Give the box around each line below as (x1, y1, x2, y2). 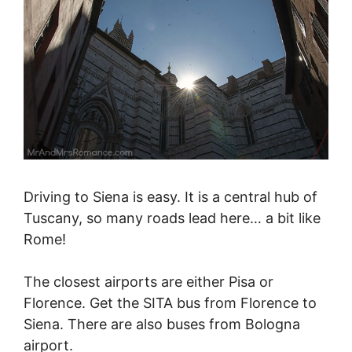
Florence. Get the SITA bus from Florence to (24, 295, 317, 312)
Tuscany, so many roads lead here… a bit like (24, 210, 321, 227)
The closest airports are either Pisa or (24, 273, 273, 291)
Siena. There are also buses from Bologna (24, 316, 300, 333)
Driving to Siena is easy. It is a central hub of (24, 189, 317, 206)
